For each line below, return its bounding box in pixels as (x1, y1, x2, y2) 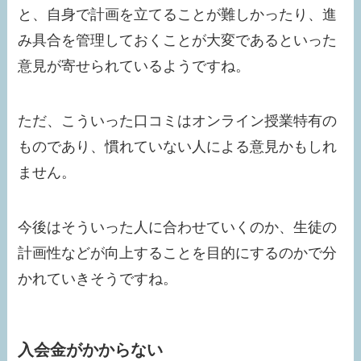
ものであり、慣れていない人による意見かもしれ (18, 139, 338, 155)
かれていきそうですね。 (18, 270, 178, 287)
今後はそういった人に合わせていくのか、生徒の (18, 218, 338, 235)
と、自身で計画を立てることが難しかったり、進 (18, 6, 338, 23)
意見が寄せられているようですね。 (18, 58, 251, 75)
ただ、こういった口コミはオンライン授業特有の (18, 113, 338, 129)
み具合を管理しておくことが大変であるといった (18, 32, 338, 49)
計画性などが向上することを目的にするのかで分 (18, 244, 338, 261)
